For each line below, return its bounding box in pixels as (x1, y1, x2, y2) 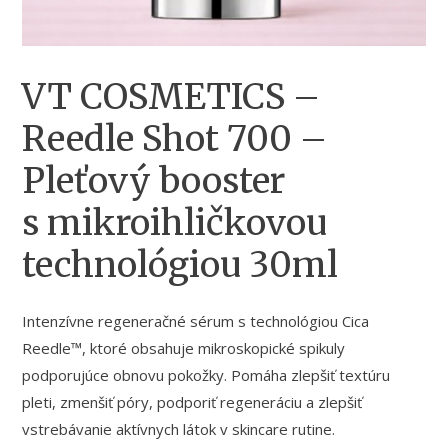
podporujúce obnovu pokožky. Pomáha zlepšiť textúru (22, 364, 391, 385)
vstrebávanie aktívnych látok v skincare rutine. (22, 418, 336, 439)
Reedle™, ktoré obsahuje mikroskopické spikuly (22, 337, 346, 358)
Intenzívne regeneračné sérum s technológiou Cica (22, 310, 370, 331)
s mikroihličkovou (22, 201, 328, 246)
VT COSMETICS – (22, 75, 321, 120)
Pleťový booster (22, 159, 286, 204)
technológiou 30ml (22, 243, 339, 288)
